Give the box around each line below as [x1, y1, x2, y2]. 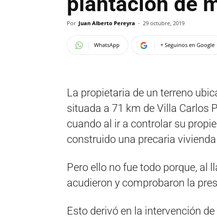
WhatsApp [94, 41, 120, 48]
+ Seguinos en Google [160, 41, 215, 48]
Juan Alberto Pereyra [78, 19, 135, 27]
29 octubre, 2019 [143, 19, 185, 27]
